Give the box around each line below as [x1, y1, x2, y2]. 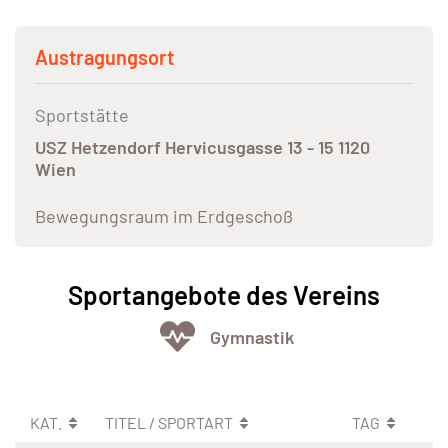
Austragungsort [35, 45, 174, 70]
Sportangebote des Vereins [68, 279, 380, 311]
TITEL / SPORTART [105, 413, 236, 433]
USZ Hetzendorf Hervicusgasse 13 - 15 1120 [35, 136, 370, 159]
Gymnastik [209, 325, 294, 348]
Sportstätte [35, 104, 129, 127]
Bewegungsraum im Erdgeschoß [35, 205, 293, 228]
